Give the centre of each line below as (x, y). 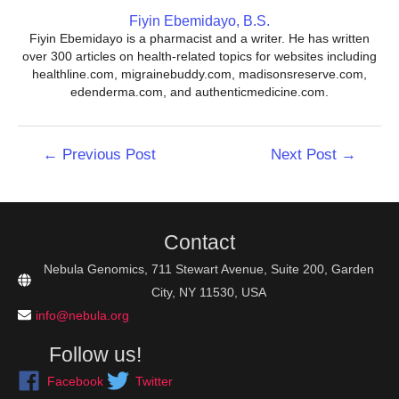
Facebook (75, 381)
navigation (46, 171)
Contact (199, 242)
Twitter (154, 381)
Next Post (306, 155)
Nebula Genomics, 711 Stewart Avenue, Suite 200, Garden (208, 269)
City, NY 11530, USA (208, 292)
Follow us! (95, 354)
